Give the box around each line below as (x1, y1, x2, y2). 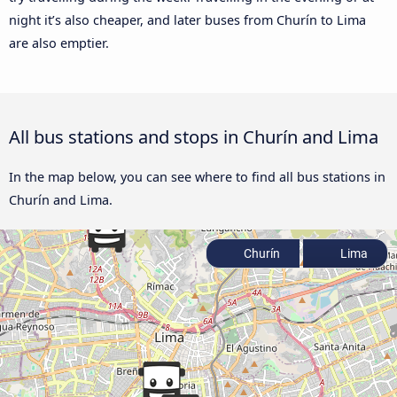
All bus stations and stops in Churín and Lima (9, 124, 378, 150)
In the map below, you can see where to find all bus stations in (9, 168, 385, 186)
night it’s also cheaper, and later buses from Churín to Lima (9, 12, 366, 29)
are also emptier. (9, 35, 109, 52)
